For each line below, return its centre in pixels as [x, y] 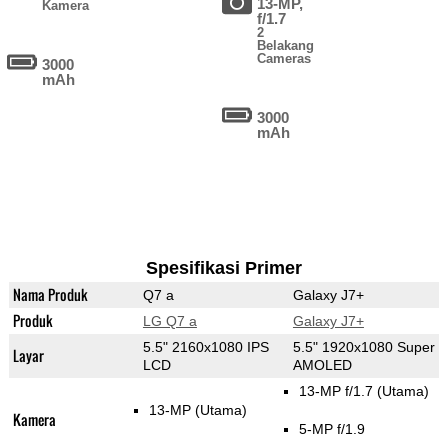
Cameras [284, 59]
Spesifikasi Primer [223, 268]
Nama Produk [50, 295]
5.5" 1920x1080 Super [363, 347]
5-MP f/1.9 [331, 429]
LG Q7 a [169, 321]
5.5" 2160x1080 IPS [205, 347]
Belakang [286, 46]
